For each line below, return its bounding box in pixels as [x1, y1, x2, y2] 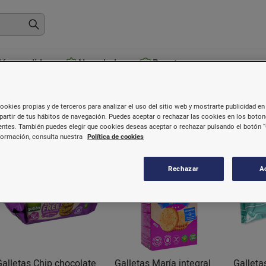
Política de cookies [87, 132, 144, 142]
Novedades [78, 56, 127, 71]
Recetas [153, 56, 188, 71]
